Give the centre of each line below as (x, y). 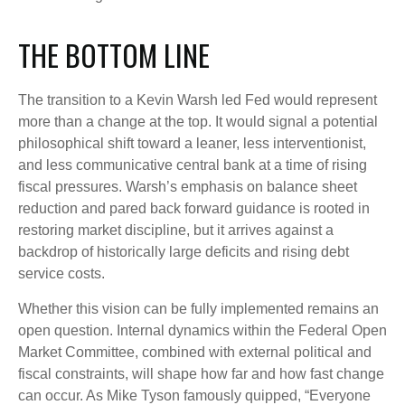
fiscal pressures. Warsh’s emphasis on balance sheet (188, 186)
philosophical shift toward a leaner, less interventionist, (192, 143)
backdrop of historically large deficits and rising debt (184, 251)
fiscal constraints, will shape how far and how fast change (201, 373)
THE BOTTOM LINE (114, 54)
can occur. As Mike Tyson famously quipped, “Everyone (194, 395)
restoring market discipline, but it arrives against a (176, 230)
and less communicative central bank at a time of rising (193, 165)
